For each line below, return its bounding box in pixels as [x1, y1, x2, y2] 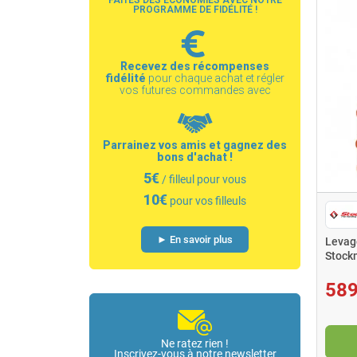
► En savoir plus [157, 233, 233, 245]
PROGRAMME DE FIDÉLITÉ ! [132, 4, 257, 16]
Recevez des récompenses [120, 59, 269, 73]
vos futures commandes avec [119, 83, 271, 96]
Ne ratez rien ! [161, 336, 229, 350]
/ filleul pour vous [159, 172, 246, 186]
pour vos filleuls [167, 194, 246, 207]
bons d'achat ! [157, 150, 233, 163]
